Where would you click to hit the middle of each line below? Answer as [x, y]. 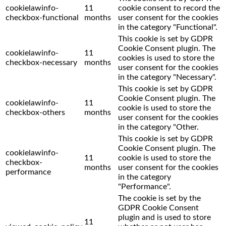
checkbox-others [35, 112]
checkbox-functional [42, 17]
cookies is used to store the [166, 58]
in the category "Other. [158, 127]
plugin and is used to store [164, 217]
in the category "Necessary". [167, 77]
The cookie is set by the [159, 198]
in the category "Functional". [168, 27]
